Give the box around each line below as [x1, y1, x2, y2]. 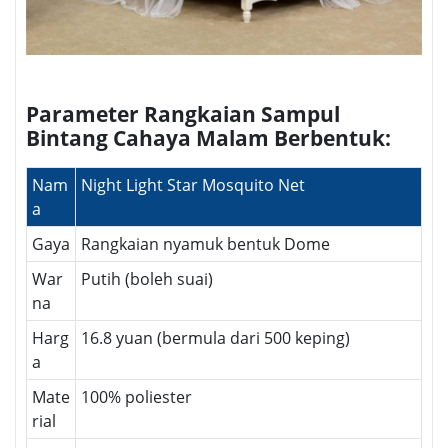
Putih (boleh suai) [81, 267, 213, 290]
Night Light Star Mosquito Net [81, 173, 305, 196]
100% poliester [81, 385, 192, 408]
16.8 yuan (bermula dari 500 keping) [81, 326, 350, 349]
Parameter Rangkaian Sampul [26, 99, 340, 128]
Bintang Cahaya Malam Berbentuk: [26, 123, 391, 152]
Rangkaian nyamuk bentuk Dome [81, 232, 330, 255]
